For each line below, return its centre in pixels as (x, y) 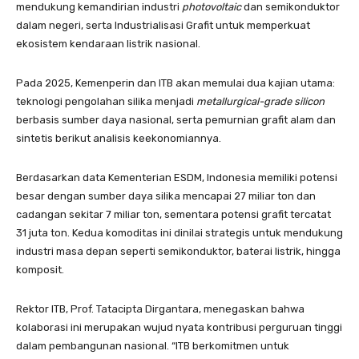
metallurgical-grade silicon (260, 101)
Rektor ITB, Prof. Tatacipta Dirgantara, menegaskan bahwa (160, 309)
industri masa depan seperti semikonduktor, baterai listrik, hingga (178, 251)
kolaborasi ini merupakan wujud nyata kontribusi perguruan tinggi (179, 327)
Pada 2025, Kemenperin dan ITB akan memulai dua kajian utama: (175, 83)
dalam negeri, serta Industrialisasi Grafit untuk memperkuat (163, 25)
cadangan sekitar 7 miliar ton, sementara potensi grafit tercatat (173, 214)
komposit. (40, 269)
